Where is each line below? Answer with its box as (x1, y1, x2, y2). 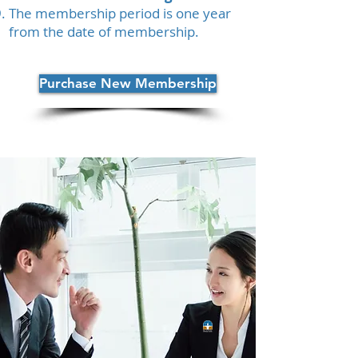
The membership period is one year (9, 4, 231, 22)
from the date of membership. (9, 22, 199, 41)
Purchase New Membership (39, 75, 217, 91)
